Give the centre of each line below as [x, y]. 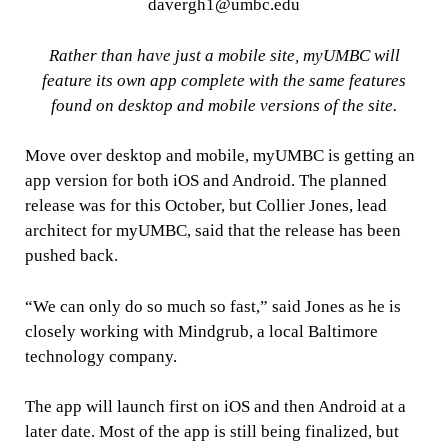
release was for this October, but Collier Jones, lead [205, 206]
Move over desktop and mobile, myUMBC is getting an [219, 156]
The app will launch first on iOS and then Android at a [215, 407]
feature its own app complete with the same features [224, 80]
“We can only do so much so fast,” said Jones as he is [212, 306]
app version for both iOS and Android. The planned [205, 181]
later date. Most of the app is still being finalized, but [211, 432]
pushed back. [71, 256]
